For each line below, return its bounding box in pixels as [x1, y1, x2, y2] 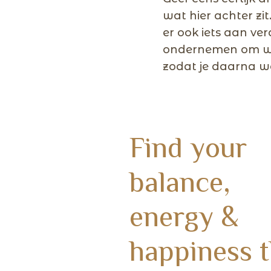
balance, [129, 166, 230, 196]
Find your [129, 132, 247, 162]
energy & [129, 201, 239, 230]
